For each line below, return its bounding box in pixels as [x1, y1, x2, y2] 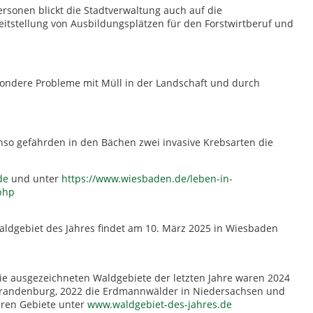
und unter [8, 172, 61, 185]
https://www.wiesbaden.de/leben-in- [61, 172, 233, 185]
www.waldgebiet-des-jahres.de [87, 298, 232, 311]
